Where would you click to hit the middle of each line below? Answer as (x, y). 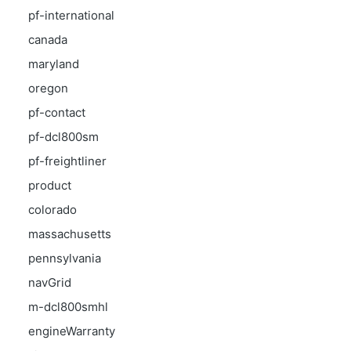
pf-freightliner (67, 161)
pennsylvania (65, 258)
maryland (54, 64)
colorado (52, 210)
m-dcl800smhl (68, 307)
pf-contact (57, 112)
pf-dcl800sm (63, 137)
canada (48, 40)
